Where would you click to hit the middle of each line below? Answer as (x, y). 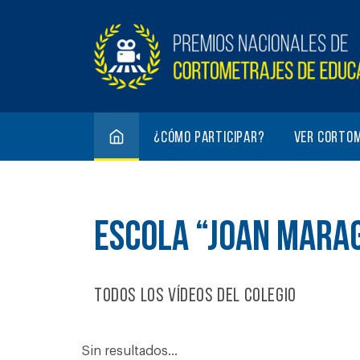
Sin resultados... (130, 351)
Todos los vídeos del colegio (195, 296)
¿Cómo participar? (209, 138)
